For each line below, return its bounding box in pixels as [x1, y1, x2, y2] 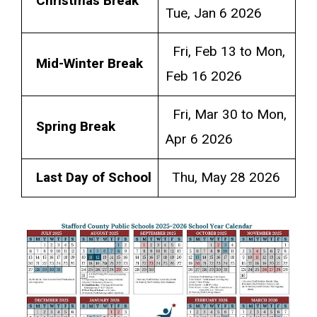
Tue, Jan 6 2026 [165, 3, 262, 23]
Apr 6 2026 [165, 129, 233, 149]
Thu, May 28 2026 [165, 167, 280, 188]
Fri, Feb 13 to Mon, [165, 41, 285, 62]
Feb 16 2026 [165, 66, 242, 86]
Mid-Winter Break [35, 53, 143, 74]
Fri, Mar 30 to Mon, [165, 104, 287, 125]
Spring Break [35, 116, 115, 137]
